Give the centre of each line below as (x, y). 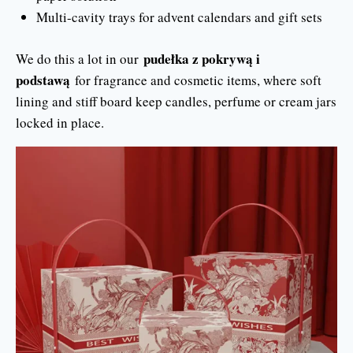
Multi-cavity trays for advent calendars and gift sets (179, 17)
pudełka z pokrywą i (202, 58)
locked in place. (60, 122)
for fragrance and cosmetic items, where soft (196, 80)
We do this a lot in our (80, 58)
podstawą (43, 80)
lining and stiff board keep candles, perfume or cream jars (176, 101)
